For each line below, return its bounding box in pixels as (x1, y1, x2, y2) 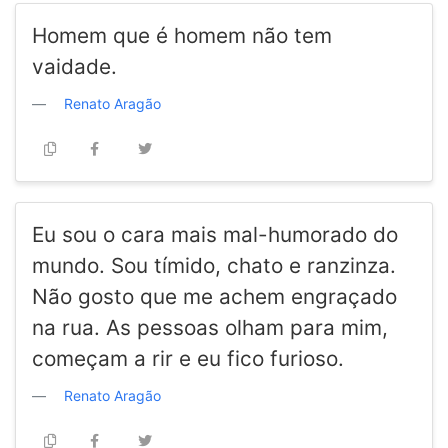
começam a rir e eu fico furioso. (32, 346, 344, 372)
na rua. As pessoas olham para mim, (32, 315, 388, 341)
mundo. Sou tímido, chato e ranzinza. (32, 253, 396, 279)
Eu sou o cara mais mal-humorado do (32, 222, 398, 248)
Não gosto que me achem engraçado (32, 284, 397, 310)
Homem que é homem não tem (32, 23, 332, 49)
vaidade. (32, 54, 117, 80)
